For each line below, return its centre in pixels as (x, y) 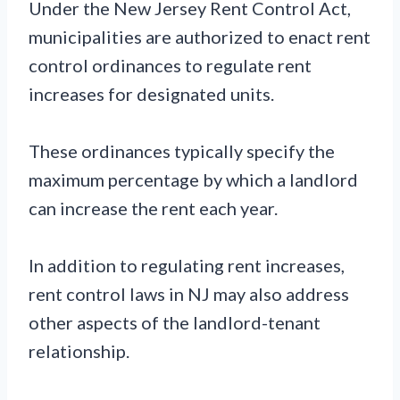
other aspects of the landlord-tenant (175, 322)
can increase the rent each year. (153, 208)
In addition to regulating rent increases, (187, 265)
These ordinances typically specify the (182, 150)
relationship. (79, 350)
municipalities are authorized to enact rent (200, 36)
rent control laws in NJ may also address (189, 293)
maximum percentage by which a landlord (193, 179)
